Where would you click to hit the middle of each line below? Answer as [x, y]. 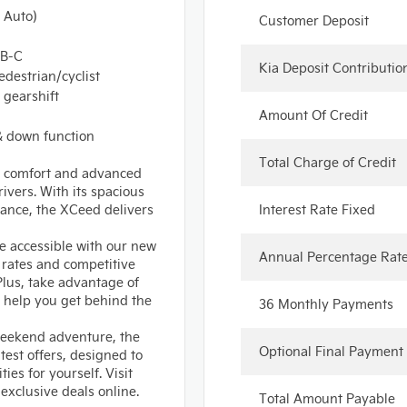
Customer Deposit [314, 20]
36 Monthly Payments [326, 304]
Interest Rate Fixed [317, 209]
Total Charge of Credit [328, 162]
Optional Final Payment [331, 351]
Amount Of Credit [313, 115]
